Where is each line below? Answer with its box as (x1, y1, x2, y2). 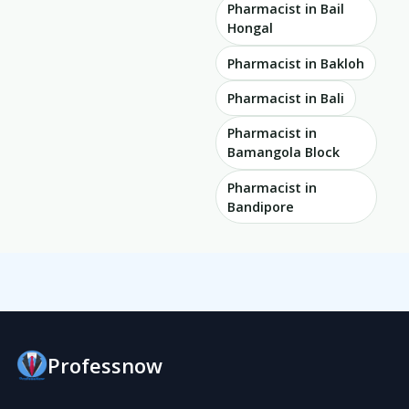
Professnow (47, 351, 163, 379)
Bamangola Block (227, 143, 340, 162)
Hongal (227, 19, 273, 37)
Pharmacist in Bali (227, 89, 344, 107)
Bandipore (227, 197, 294, 215)
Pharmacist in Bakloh (227, 54, 364, 72)
